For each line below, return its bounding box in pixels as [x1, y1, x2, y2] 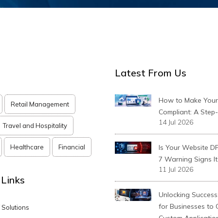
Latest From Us [115, 67, 186, 79]
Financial [58, 143, 85, 151]
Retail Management [11, 100, 69, 108]
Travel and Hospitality [3, 122, 67, 129]
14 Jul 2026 [159, 118, 193, 127]
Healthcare [10, 143, 44, 151]
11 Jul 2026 [159, 165, 193, 174]
